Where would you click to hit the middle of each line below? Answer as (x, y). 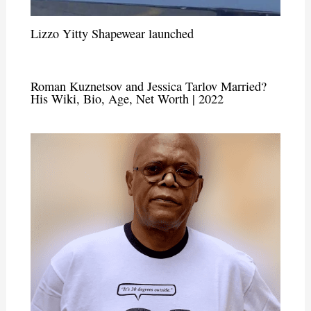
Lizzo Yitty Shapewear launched (112, 33)
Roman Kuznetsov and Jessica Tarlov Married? (148, 86)
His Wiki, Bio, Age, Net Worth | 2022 (127, 98)
